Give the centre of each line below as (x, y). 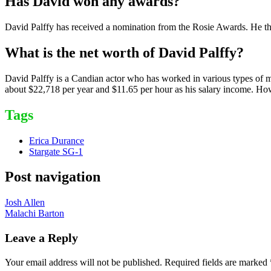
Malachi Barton (34, 214)
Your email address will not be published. (83, 263)
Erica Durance (57, 140)
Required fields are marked (217, 263)
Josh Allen (25, 203)
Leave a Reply (41, 238)
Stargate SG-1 (56, 151)
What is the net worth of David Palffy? (124, 52)
